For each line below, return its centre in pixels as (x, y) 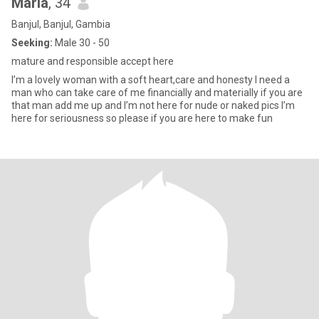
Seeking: (32, 43)
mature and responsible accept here (93, 61)
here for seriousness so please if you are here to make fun (142, 118)
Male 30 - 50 (81, 43)
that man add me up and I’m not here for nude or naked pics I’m (153, 105)
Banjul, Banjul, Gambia (61, 24)
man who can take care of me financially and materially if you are (157, 93)
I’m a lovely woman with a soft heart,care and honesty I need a (151, 80)
